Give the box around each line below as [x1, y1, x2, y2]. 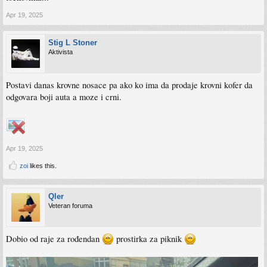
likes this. [28, 162, 57, 169]
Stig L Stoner [48, 38, 97, 47]
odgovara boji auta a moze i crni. [6, 91, 122, 103]
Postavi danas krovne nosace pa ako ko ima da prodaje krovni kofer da [6, 79, 253, 91]
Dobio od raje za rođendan [6, 232, 102, 244]
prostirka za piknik [114, 232, 184, 244]
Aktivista [48, 48, 73, 55]
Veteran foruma [48, 201, 92, 209]
